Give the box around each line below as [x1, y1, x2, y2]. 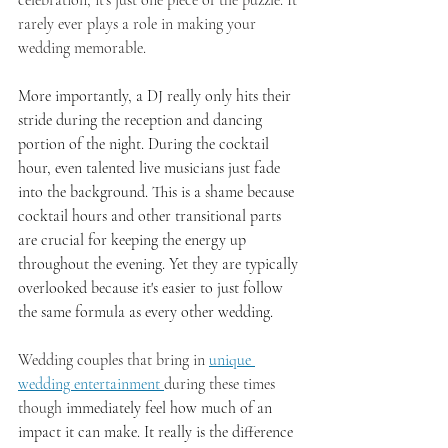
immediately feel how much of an [66, 398, 276, 419]
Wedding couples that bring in [18, 350, 209, 371]
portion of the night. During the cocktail [18, 134, 273, 155]
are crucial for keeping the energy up [18, 230, 250, 251]
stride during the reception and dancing [18, 110, 266, 131]
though [18, 398, 66, 419]
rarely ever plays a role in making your [18, 14, 260, 35]
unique [209, 350, 255, 371]
